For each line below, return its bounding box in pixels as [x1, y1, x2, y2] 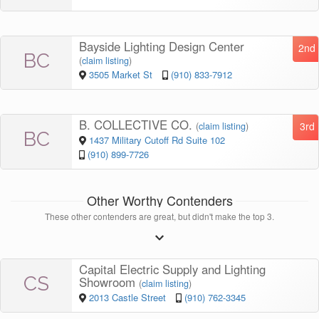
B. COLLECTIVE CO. [79, 116, 196, 134]
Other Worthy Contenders [86, 191, 233, 210]
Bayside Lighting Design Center [79, 38, 244, 56]
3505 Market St [88, 68, 155, 82]
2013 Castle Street [88, 291, 169, 305]
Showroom [79, 273, 139, 291]
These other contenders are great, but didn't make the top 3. [45, 210, 274, 223]
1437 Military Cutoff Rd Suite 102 [88, 133, 225, 147]
